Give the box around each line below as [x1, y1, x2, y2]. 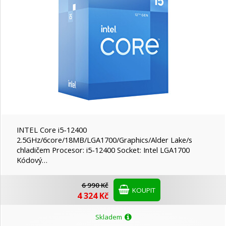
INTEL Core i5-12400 [17, 125, 87, 135]
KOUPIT [130, 186, 155, 195]
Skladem [95, 212, 124, 222]
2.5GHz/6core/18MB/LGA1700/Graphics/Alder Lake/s [17, 135, 192, 145]
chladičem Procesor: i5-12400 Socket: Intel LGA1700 [17, 145, 190, 155]
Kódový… [17, 155, 47, 165]
